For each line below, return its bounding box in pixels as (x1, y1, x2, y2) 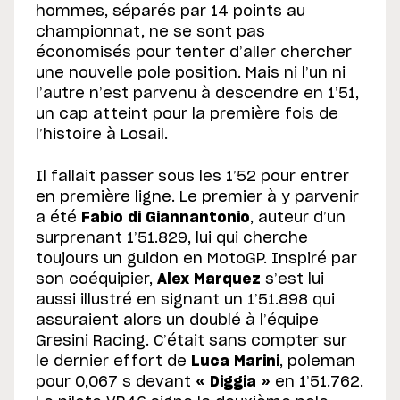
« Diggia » (196, 374, 271, 389)
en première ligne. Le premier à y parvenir (36, 189, 359, 204)
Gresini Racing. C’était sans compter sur (36, 333, 347, 348)
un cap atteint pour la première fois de (36, 106, 338, 121)
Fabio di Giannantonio (81, 210, 250, 225)
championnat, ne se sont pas (36, 24, 265, 39)
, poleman (279, 354, 355, 369)
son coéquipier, (36, 271, 157, 287)
